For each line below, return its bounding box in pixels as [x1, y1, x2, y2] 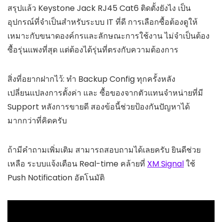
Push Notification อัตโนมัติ [7, 171, 105, 183]
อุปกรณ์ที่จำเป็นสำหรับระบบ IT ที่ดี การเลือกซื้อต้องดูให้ [7, 16, 198, 28]
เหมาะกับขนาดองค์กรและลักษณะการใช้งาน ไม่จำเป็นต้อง [7, 30, 210, 42]
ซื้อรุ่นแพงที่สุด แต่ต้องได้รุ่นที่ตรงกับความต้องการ [7, 44, 178, 55]
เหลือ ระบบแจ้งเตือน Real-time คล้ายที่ [7, 158, 147, 169]
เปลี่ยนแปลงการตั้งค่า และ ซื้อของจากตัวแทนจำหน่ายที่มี [7, 87, 203, 99]
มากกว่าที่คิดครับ [7, 114, 67, 126]
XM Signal [147, 158, 184, 169]
